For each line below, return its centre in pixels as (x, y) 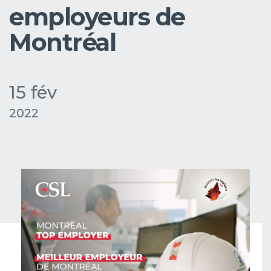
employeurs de (97, 17)
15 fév (33, 92)
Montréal (62, 42)
